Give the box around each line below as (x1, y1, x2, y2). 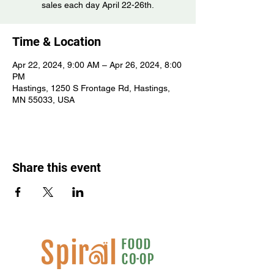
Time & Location (12, 34, 101, 49)
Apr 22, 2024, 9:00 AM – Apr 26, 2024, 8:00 (12, 60, 182, 70)
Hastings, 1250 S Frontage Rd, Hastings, (12, 83, 170, 93)
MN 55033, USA (12, 95, 75, 105)
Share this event (12, 160, 101, 175)
